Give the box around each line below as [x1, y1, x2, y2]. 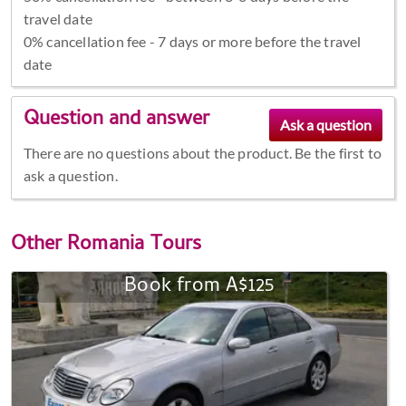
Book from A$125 [124, 270, 275, 304]
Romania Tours [67, 228, 202, 262]
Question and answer [23, 104, 209, 138]
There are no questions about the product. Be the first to [23, 144, 382, 162]
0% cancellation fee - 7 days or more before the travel [23, 32, 362, 50]
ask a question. [23, 167, 118, 185]
